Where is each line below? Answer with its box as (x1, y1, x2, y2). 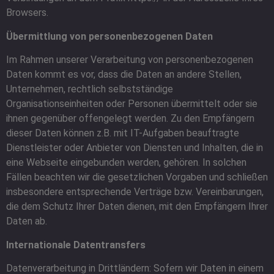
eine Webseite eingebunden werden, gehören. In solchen (6, 157, 246, 169)
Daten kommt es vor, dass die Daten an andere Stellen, (6, 68, 242, 81)
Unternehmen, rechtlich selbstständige (6, 83, 173, 95)
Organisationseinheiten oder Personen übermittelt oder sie (6, 98, 257, 110)
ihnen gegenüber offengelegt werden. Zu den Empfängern (6, 113, 254, 125)
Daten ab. (6, 215, 47, 228)
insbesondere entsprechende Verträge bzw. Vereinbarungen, (6, 186, 264, 198)
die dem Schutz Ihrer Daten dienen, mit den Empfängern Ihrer (6, 201, 268, 213)
